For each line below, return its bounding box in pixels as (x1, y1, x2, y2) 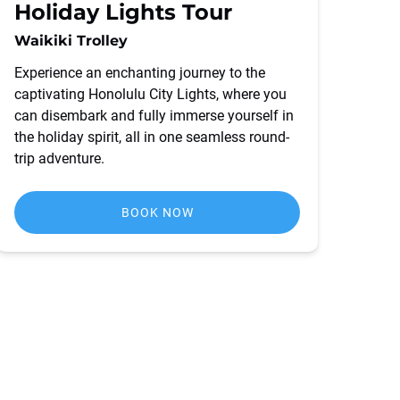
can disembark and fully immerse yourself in (14, 107, 294, 124)
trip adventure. (14, 150, 104, 167)
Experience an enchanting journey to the (14, 64, 265, 81)
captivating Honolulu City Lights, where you (14, 86, 287, 103)
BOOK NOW (121, 205, 194, 220)
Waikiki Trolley (14, 32, 128, 49)
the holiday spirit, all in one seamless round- (14, 129, 289, 146)
